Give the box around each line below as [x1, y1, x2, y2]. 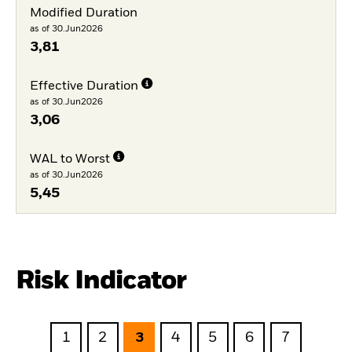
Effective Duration [29, 80, 138, 93]
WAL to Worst [29, 152, 110, 166]
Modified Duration [29, 7, 137, 20]
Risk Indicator [16, 268, 187, 295]
